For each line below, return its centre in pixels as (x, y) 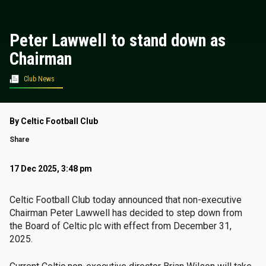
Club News (39, 79)
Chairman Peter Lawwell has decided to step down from (126, 213)
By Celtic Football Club (54, 121)
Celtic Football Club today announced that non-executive (126, 200)
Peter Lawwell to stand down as (118, 40)
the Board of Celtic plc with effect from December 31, (121, 226)
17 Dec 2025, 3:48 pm (51, 169)
